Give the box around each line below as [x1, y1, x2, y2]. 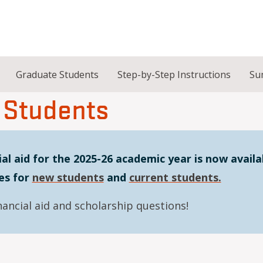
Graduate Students [16, 68, 99, 81]
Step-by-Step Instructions [117, 68, 231, 81]
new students [32, 170, 104, 184]
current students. [129, 170, 221, 184]
